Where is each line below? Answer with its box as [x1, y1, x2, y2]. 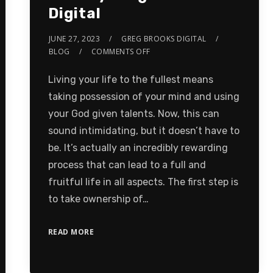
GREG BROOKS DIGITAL [121, 33, 207, 44]
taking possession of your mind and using [48, 90, 239, 102]
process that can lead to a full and [48, 158, 206, 171]
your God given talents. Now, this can [48, 107, 219, 119]
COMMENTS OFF [91, 46, 151, 57]
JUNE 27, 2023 [48, 33, 101, 44]
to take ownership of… [48, 193, 149, 205]
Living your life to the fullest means [48, 73, 213, 85]
